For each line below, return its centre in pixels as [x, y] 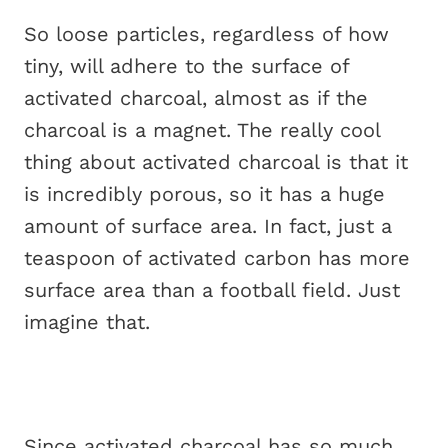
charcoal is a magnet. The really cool [202, 130]
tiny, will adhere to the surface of [186, 66]
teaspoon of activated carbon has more [217, 258]
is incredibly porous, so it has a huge [204, 194]
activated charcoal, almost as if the [196, 98]
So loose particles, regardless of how [206, 34]
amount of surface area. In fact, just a [208, 226]
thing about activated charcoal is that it [216, 162]
